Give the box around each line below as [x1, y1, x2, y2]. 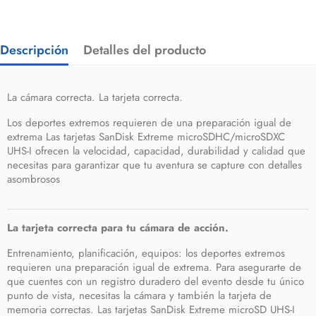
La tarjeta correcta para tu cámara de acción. [7, 220, 229, 236]
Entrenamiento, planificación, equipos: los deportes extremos [7, 245, 285, 261]
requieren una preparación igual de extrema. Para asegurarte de [7, 260, 301, 275]
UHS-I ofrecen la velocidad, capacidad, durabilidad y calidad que [7, 143, 305, 159]
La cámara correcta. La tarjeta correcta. [7, 90, 183, 105]
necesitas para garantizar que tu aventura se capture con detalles [7, 157, 302, 173]
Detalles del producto [83, 41, 207, 59]
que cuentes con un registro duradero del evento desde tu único [7, 274, 304, 289]
